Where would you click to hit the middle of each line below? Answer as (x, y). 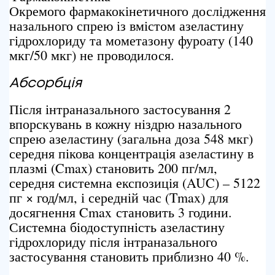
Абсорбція (45, 83)
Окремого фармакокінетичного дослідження (137, 11)
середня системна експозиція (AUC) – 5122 (135, 183)
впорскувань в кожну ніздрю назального (126, 124)
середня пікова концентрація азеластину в (131, 153)
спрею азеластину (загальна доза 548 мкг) (131, 138)
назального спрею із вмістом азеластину (126, 25)
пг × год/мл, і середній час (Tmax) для (119, 197)
